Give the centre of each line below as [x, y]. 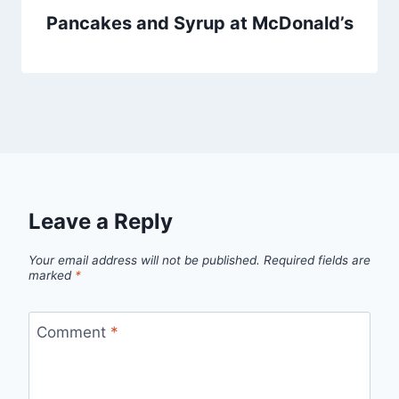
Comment [73, 332]
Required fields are [317, 261]
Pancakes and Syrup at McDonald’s [199, 24]
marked [52, 276]
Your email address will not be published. [144, 261]
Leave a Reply [101, 222]
